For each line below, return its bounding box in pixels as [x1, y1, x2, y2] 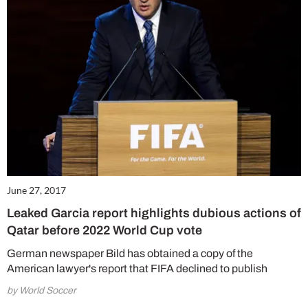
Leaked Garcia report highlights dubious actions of [7, 206, 301, 220]
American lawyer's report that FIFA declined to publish [7, 262, 267, 274]
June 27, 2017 [7, 184, 66, 196]
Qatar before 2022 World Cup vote [7, 223, 202, 237]
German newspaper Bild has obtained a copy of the [7, 247, 253, 259]
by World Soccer [7, 285, 76, 296]
